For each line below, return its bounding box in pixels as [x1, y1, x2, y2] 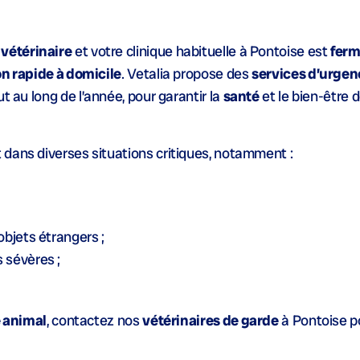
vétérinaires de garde [142, 311, 279, 329]
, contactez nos [47, 311, 143, 329]
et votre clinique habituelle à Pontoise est [72, 42, 331, 60]
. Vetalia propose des [121, 64, 252, 83]
